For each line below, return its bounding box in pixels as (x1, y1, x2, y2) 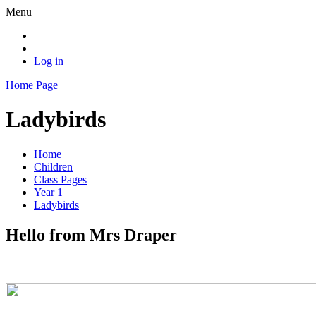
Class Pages (34, 173, 87, 186)
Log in (34, 55, 63, 67)
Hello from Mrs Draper (6, 225, 177, 244)
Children (34, 160, 73, 173)
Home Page (6, 79, 58, 91)
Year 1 (34, 186, 63, 198)
